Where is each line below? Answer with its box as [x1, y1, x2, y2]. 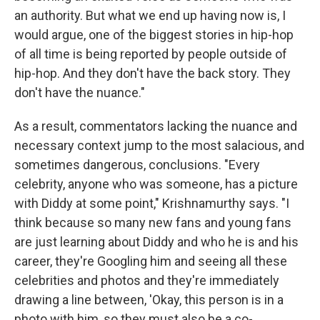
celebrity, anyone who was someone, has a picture [14, 176, 298, 191]
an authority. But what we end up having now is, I [14, 7, 286, 23]
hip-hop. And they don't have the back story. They [14, 65, 291, 81]
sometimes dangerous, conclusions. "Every [14, 156, 260, 172]
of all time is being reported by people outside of [14, 46, 287, 61]
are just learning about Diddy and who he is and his [14, 234, 299, 249]
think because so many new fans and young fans [14, 214, 291, 230]
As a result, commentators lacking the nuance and [14, 118, 297, 134]
